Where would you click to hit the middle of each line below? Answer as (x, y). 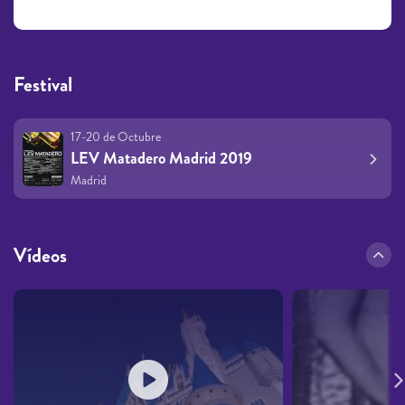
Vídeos (40, 255)
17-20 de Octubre (116, 137)
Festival (43, 85)
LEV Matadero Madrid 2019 (161, 158)
